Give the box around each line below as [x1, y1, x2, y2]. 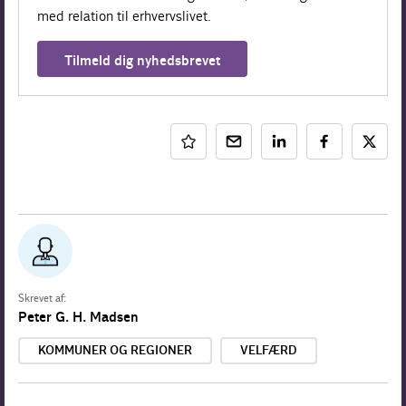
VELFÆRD [240, 343, 297, 358]
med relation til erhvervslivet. [37, 6, 212, 24]
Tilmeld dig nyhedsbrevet [64, 52, 221, 69]
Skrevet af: [18, 292, 66, 305]
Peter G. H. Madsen [18, 308, 139, 325]
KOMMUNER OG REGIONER [38, 343, 192, 358]
